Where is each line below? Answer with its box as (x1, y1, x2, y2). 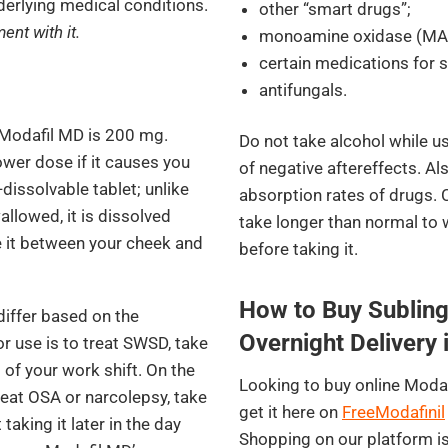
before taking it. (239, 239, 358, 260)
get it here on (239, 402, 342, 423)
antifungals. (259, 80, 347, 101)
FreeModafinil (342, 402, 445, 423)
